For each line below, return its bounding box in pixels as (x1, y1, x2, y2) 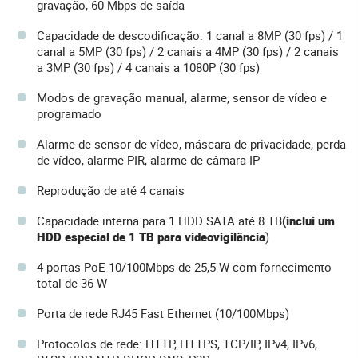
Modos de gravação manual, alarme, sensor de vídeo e (37, 89, 327, 106)
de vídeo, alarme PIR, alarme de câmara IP (37, 152, 260, 169)
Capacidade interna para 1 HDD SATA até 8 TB (37, 213, 282, 229)
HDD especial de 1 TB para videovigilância (37, 229, 265, 245)
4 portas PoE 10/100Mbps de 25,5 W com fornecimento (37, 259, 332, 276)
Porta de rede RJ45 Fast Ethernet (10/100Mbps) (37, 305, 289, 322)
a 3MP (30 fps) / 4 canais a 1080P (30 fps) (37, 59, 260, 76)
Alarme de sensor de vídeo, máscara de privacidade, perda (37, 136, 346, 153)
